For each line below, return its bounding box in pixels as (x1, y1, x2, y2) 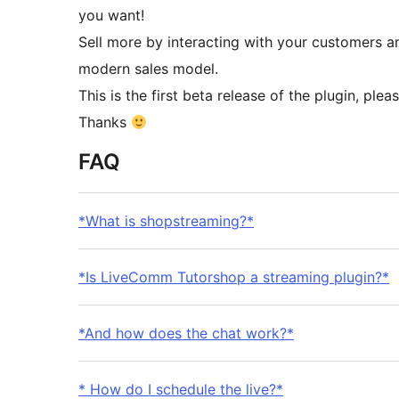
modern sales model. (78, 60, 218, 78)
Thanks (78, 113, 131, 132)
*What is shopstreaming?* (78, 212, 254, 231)
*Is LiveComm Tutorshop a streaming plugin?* (78, 268, 389, 287)
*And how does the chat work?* (78, 324, 294, 343)
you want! (78, 6, 144, 25)
